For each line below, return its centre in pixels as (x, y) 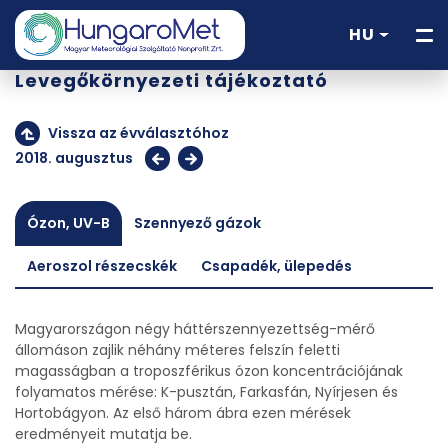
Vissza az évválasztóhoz (138, 133)
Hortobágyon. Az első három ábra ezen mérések (183, 413)
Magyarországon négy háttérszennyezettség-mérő (195, 329)
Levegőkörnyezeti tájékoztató (172, 80)
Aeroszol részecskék (102, 266)
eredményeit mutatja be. (103, 434)
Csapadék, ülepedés (276, 266)
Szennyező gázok (197, 223)
